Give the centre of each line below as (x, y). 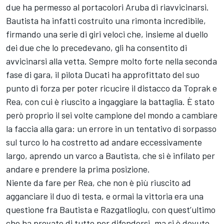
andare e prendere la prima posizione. (78, 169)
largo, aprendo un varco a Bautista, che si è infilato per (110, 155)
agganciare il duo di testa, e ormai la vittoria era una (105, 196)
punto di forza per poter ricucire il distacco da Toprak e (111, 88)
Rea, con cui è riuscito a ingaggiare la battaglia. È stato (110, 101)
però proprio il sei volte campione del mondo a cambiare (112, 115)
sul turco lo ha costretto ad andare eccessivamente (104, 142)
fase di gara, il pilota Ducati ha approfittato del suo (103, 74)
